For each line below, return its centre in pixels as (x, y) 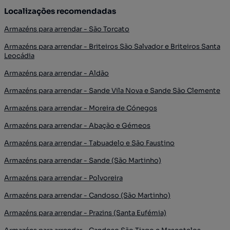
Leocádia (19, 56)
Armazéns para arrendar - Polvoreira (63, 178)
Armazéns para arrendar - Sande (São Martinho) (83, 160)
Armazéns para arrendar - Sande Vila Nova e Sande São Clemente (112, 91)
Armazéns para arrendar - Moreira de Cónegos (81, 108)
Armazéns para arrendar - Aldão (56, 73)
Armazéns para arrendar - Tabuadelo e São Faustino (89, 143)
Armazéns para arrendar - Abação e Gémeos (77, 126)
